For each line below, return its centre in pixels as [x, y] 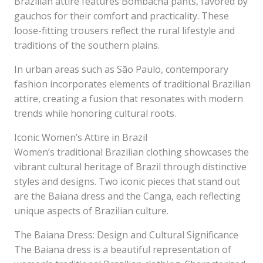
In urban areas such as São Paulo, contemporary [121, 69]
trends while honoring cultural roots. [95, 113]
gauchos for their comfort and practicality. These [122, 16]
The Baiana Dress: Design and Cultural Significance [126, 235]
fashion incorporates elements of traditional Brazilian [132, 84]
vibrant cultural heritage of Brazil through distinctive [130, 167]
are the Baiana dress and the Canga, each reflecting [127, 196]
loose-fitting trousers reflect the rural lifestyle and [124, 31]
